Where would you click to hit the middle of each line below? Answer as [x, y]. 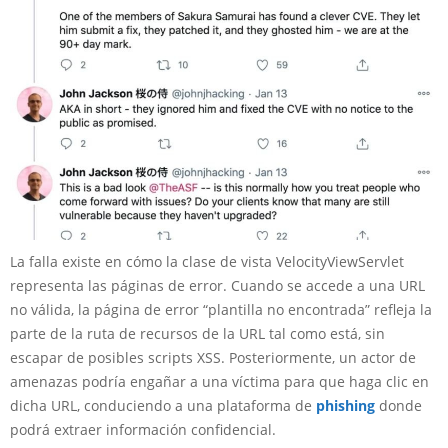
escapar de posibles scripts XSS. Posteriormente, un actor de [213, 357]
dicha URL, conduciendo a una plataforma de [163, 405]
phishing [345, 405]
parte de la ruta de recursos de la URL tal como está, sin [197, 333]
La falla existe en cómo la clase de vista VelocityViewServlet [207, 261]
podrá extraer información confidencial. [143, 429]
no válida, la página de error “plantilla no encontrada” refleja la [221, 309]
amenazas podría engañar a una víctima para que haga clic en [219, 381]
